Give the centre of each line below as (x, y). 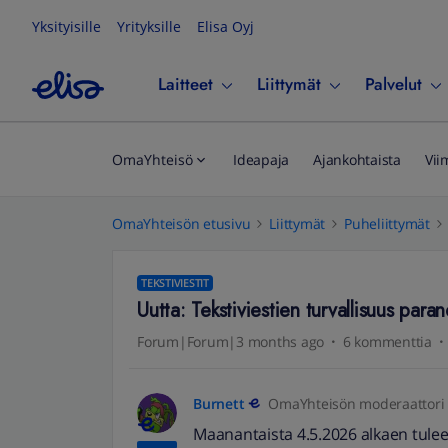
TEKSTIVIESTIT (175, 282)
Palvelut (393, 84)
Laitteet (185, 84)
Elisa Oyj (225, 26)
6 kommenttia (387, 341)
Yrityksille (149, 26)
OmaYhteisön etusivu (181, 223)
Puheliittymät (387, 223)
